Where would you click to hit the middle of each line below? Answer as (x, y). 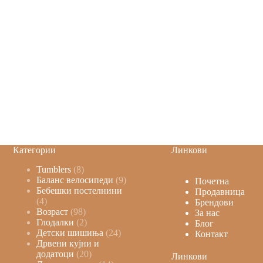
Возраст (52, 211)
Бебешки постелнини (79, 190)
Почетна (212, 181)
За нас (207, 213)
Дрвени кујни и (68, 243)
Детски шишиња (70, 232)
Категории (34, 150)
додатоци (55, 254)
